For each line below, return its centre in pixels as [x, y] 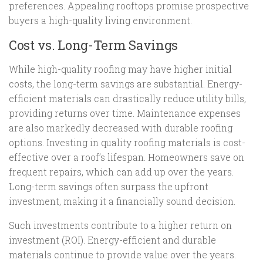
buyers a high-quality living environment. [100, 20]
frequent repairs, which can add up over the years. [121, 171]
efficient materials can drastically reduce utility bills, [127, 98]
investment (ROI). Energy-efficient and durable [112, 240]
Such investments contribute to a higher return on [120, 225]
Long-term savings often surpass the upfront [109, 186]
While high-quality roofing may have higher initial [120, 69]
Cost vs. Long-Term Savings [94, 45]
